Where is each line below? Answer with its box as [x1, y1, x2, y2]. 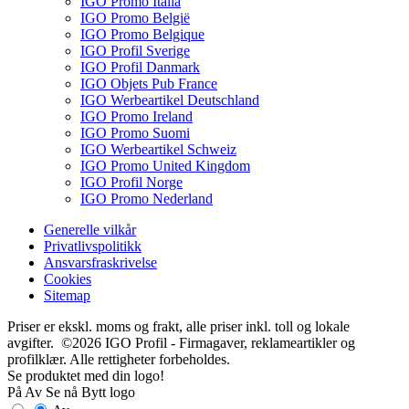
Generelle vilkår [44, 222, 136, 238]
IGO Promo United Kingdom [80, 158, 250, 174]
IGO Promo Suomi [80, 125, 190, 142]
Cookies [44, 271, 91, 288]
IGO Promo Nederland [80, 191, 213, 207]
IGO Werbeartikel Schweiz [80, 142, 236, 158]
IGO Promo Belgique [80, 26, 204, 43]
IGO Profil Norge [80, 174, 183, 191]
